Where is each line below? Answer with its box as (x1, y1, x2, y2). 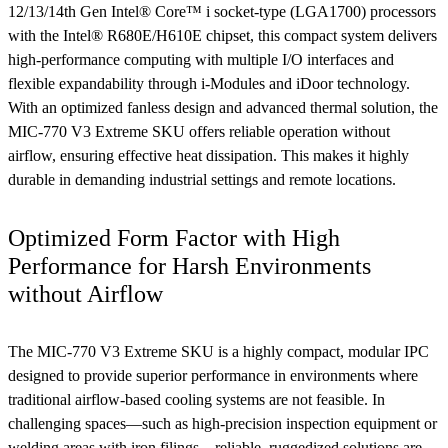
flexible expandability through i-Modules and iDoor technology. (8, 74, 410, 92)
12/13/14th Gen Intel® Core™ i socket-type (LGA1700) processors (8, 2, 436, 20)
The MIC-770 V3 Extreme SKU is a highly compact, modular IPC (8, 342, 429, 360)
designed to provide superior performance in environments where (8, 366, 418, 384)
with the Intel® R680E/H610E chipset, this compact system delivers (8, 26, 437, 44)
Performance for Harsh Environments (8, 252, 371, 279)
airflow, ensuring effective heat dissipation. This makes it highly (8, 146, 409, 164)
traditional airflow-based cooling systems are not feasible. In (8, 390, 385, 408)
